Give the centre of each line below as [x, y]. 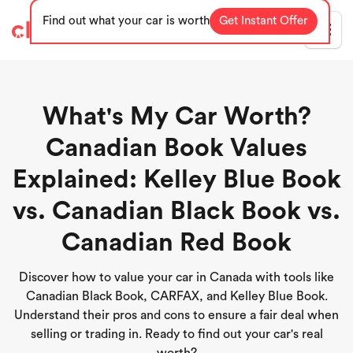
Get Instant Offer [263, 21]
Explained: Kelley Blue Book [176, 180]
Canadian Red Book [176, 243]
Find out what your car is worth [126, 21]
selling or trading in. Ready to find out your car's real [176, 334]
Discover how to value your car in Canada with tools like [176, 277]
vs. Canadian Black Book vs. [176, 211]
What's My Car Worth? [176, 117]
